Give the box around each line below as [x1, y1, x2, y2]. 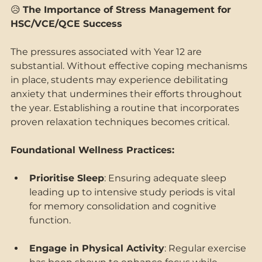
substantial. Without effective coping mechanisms [11, 60, 250, 71]
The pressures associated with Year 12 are [11, 46, 204, 57]
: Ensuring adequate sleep [104, 172, 229, 184]
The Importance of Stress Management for [23, 4, 234, 15]
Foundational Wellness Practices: [11, 144, 177, 156]
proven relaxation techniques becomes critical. [11, 116, 232, 127]
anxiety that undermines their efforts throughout [11, 88, 244, 99]
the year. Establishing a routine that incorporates [11, 102, 242, 113]
